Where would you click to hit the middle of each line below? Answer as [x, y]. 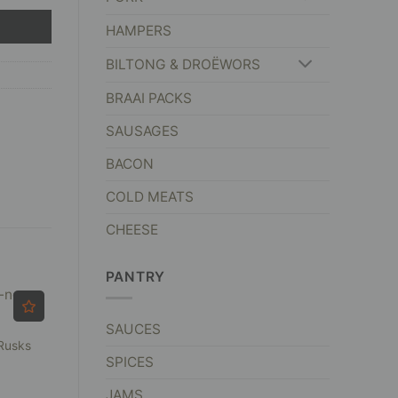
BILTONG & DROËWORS [183, 65]
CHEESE [131, 229]
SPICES [129, 362]
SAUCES [133, 329]
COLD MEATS [149, 196]
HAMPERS [138, 31]
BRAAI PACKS [148, 98]
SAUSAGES [142, 131]
